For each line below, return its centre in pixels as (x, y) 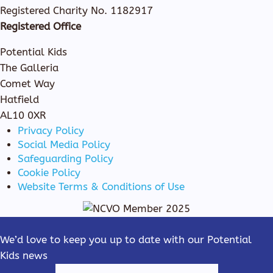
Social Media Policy (64, 144)
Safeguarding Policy (66, 158)
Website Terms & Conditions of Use (101, 186)
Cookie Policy (49, 172)
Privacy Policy (51, 130)
